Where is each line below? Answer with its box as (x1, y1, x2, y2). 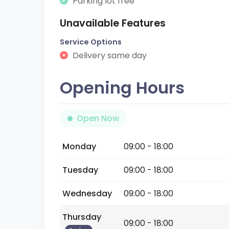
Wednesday (62, 188, 112, 199)
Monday (62, 141, 96, 152)
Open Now (77, 112, 119, 124)
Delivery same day (71, 50, 147, 61)
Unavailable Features (60, 16, 166, 30)
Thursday (62, 211, 101, 223)
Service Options (60, 37, 122, 47)
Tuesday (62, 164, 98, 176)
